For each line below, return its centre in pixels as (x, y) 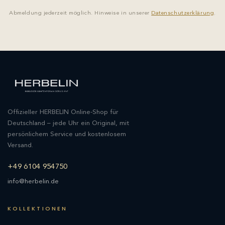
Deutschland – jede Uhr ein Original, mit (68, 124)
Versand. (20, 146)
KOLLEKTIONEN (37, 209)
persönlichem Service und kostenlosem (67, 135)
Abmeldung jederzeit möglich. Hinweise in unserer (80, 13)
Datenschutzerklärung (183, 13)
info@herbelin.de (33, 182)
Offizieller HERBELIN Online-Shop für (63, 113)
